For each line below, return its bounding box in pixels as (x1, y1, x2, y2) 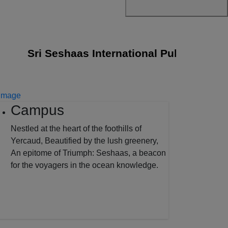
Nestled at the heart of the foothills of (11, 124, 141, 133)
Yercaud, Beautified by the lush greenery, (11, 136, 158, 145)
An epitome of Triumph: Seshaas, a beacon (11, 148, 166, 157)
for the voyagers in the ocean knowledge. (11, 160, 158, 169)
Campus (11, 102, 64, 118)
